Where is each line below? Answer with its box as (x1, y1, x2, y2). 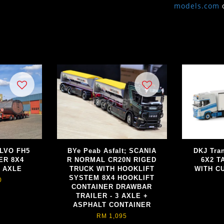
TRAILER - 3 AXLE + (75, 191, 148, 199)
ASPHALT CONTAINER (72, 200, 151, 208)
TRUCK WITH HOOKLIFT (69, 164, 154, 172)
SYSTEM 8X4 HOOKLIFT (69, 173, 155, 181)
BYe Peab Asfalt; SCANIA (67, 146, 156, 154)
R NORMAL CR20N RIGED (67, 155, 157, 163)
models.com (174, 1, 220, 11)
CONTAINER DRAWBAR (71, 182, 152, 190)
